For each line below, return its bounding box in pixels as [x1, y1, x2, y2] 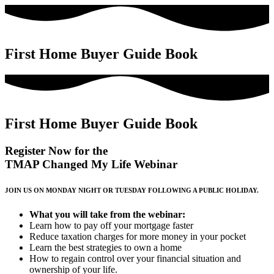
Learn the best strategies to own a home [29, 242, 182, 253]
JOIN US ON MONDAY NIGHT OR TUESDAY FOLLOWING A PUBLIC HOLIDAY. [5, 186, 259, 194]
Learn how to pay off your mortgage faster [29, 220, 193, 231]
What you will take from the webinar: [29, 209, 185, 220]
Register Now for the [5, 144, 108, 157]
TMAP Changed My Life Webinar [5, 158, 177, 171]
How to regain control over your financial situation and [29, 253, 241, 264]
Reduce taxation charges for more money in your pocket [29, 231, 246, 242]
